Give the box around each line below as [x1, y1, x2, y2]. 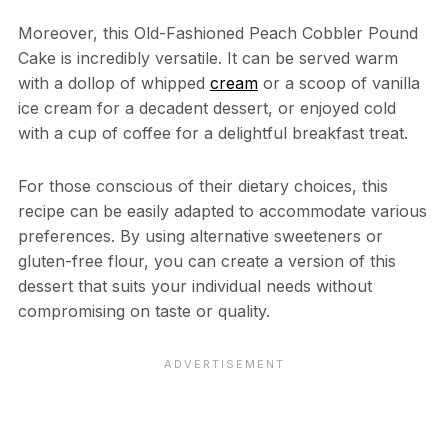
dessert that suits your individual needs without [17, 275, 372, 296]
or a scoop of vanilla [257, 72, 420, 93]
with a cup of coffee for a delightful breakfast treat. [17, 122, 408, 143]
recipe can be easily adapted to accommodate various [17, 200, 427, 221]
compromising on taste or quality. [17, 300, 270, 321]
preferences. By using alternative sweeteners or [17, 225, 383, 246]
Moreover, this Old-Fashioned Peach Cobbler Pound [17, 22, 418, 43]
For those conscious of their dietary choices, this [17, 175, 388, 196]
